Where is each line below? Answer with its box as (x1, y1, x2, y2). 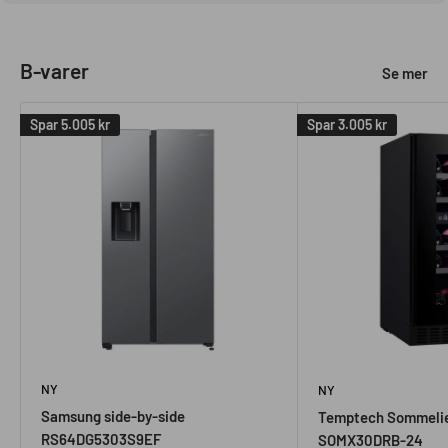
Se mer (382, 63, 428, 82)
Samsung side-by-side (41, 406, 185, 425)
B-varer (20, 57, 89, 83)
